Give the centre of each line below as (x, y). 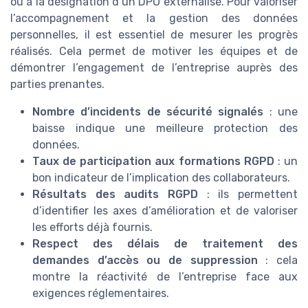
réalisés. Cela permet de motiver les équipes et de (154, 52)
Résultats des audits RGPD (115, 195)
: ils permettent (248, 195)
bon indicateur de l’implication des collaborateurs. (161, 178)
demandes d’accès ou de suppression (145, 261)
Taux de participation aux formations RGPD (153, 162)
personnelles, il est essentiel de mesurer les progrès (154, 35)
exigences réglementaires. (101, 294)
